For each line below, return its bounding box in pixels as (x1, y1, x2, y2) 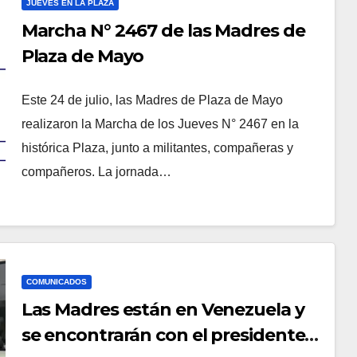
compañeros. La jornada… (21, 165, 171, 178)
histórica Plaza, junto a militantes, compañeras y (21, 141, 293, 155)
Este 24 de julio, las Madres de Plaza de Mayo (21, 93, 283, 107)
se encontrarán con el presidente (21, 324, 305, 346)
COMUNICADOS (25, 277, 87, 286)
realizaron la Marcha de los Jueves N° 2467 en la (21, 117, 299, 131)
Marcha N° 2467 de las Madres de (21, 20, 305, 41)
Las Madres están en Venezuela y (21, 298, 304, 320)
